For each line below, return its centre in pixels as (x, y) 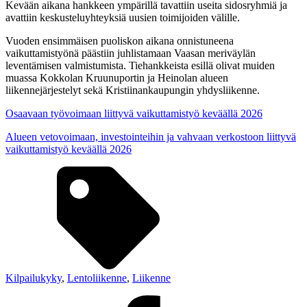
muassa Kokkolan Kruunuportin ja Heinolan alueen (117, 77)
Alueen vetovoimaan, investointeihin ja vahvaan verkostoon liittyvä (151, 136)
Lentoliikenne (97, 278)
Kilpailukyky (34, 278)
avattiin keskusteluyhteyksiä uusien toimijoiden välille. (123, 17)
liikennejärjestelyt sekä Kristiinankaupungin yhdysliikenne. (133, 90)
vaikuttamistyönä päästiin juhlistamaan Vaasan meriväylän (131, 53)
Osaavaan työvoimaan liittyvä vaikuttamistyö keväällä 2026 (134, 113)
